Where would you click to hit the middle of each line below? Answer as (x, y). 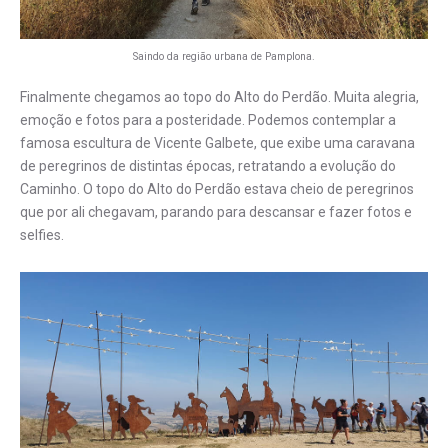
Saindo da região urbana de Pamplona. (224, 56)
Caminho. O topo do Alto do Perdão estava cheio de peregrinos (216, 188)
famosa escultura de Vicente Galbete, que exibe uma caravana (217, 142)
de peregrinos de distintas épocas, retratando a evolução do (207, 165)
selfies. (41, 234)
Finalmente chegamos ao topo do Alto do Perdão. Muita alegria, (219, 96)
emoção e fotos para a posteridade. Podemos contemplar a (207, 119)
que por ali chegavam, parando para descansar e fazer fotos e (215, 211)
